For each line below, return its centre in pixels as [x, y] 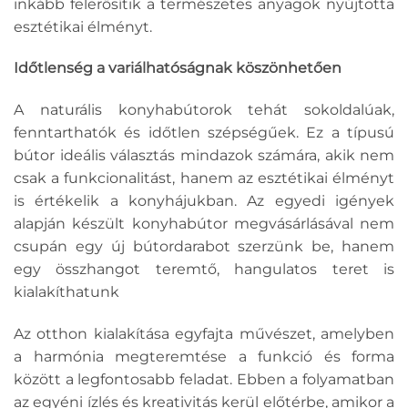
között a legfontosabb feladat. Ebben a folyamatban [204, 379]
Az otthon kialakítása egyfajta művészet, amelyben [204, 333]
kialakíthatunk [66, 292]
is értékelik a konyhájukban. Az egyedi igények [204, 201]
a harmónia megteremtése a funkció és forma [204, 356]
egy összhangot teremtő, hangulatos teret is [204, 270]
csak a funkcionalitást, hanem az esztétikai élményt [204, 178]
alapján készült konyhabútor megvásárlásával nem [204, 224]
